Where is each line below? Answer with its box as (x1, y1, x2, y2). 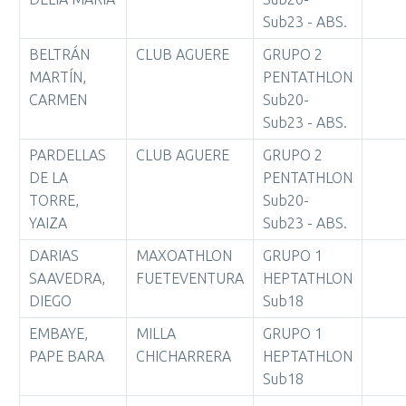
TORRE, (29, 192, 79, 208)
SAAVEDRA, (29, 270, 105, 286)
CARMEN (29, 92, 87, 108)
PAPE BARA (29, 348, 104, 364)
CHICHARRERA (136, 348, 231, 364)
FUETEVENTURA (136, 270, 244, 286)
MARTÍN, (29, 69, 86, 85)
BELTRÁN (29, 46, 90, 63)
